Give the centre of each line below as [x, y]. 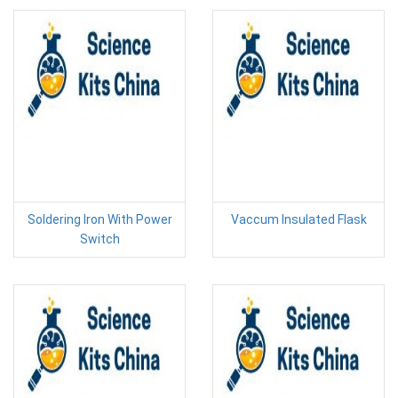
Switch [99, 239]
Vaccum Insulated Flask [298, 219]
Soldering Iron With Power [99, 219]
